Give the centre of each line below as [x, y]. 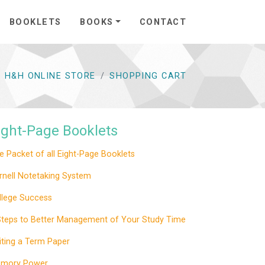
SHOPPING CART [148, 76]
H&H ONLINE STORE [50, 76]
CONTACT [163, 22]
